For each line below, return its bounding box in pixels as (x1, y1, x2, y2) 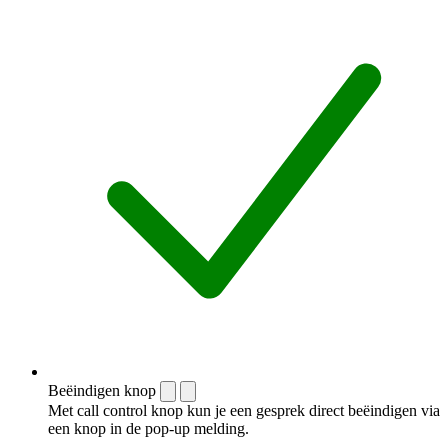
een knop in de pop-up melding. (48, 419, 249, 437)
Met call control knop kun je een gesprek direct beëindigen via (48, 401, 440, 419)
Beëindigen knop (48, 381, 156, 399)
